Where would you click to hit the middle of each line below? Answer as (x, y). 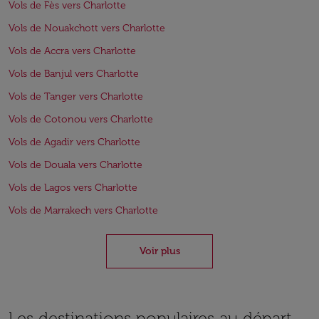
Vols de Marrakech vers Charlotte (83, 210)
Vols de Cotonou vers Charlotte (81, 119)
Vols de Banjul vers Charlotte (74, 74)
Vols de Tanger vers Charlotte (76, 96)
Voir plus (159, 251)
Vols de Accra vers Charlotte (72, 51)
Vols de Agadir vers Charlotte (74, 142)
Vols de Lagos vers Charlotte (73, 188)
